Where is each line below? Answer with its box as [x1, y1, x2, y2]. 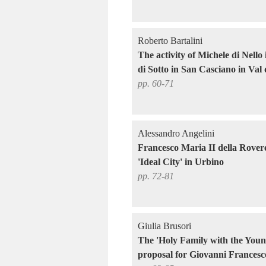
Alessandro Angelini [138, 128, 214, 138]
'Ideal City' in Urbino [138, 157, 224, 167]
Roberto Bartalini [138, 36, 202, 46]
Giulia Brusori [138, 221, 191, 231]
